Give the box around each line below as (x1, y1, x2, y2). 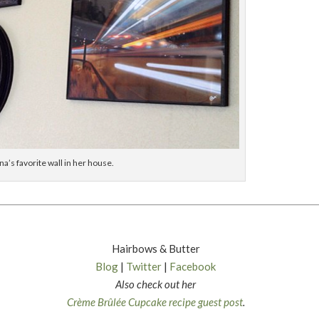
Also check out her (115, 277, 197, 291)
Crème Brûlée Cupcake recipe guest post (66, 295, 243, 308)
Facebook (169, 259, 216, 273)
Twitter (126, 259, 162, 273)
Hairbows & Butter (111, 241, 200, 255)
